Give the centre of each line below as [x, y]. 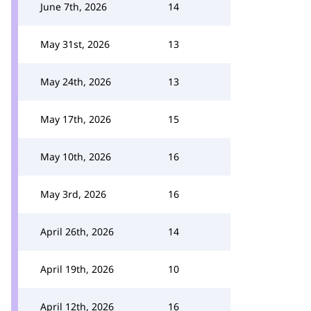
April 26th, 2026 [77, 232]
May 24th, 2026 [76, 82]
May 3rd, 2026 [73, 194]
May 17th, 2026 [76, 119]
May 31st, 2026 [75, 44]
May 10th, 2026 [76, 157]
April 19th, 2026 [77, 269]
